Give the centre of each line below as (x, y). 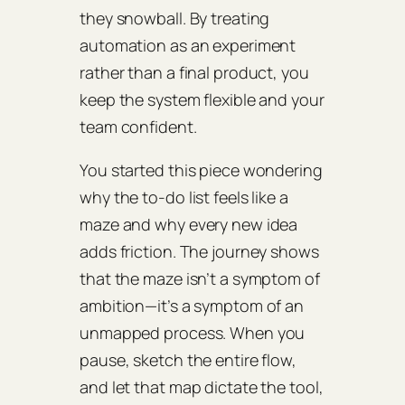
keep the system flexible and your (202, 100)
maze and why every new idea (189, 225)
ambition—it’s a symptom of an (192, 306)
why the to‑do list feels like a (184, 198)
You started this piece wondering (201, 170)
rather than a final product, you (194, 73)
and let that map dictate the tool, (202, 387)
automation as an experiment (188, 46)
